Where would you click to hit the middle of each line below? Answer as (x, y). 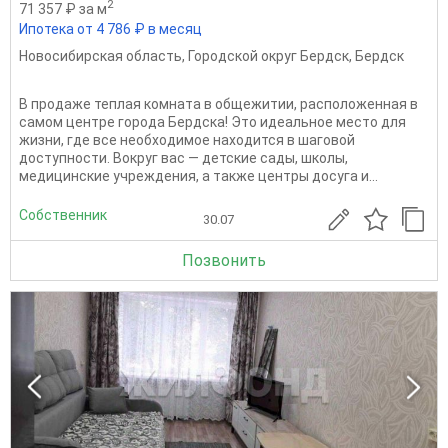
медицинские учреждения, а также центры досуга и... (198, 175)
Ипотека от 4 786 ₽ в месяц (110, 28)
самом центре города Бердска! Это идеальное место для (212, 121)
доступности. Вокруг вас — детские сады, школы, (183, 157)
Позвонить (224, 260)
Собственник (63, 215)
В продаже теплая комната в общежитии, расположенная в (218, 103)
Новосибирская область (100, 55)
